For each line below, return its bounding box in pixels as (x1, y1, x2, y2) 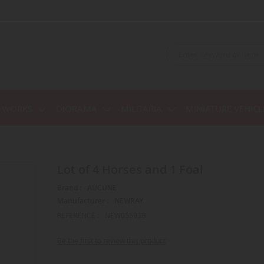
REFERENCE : (57, 210, 99, 220)
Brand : (57, 182, 81, 193)
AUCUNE (87, 182, 117, 193)
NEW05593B (104, 210, 146, 220)
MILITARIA (121, 102, 162, 114)
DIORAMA (56, 102, 97, 114)
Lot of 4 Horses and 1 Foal (63, 161, 203, 177)
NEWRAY (114, 195, 143, 206)
